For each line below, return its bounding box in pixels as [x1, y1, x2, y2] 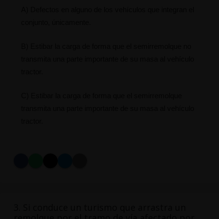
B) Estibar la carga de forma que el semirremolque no [21, 42, 191, 51]
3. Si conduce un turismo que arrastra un [13, 201, 186, 214]
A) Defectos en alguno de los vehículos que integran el [21, 5, 194, 14]
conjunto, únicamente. [21, 18, 91, 27]
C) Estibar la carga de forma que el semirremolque [21, 91, 182, 100]
